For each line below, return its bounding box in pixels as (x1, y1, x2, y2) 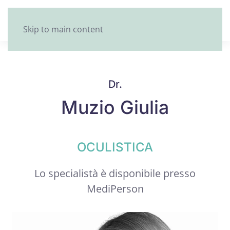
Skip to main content (23, 24, 103, 35)
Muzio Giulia (61, 96, 169, 119)
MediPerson (86, 182, 144, 196)
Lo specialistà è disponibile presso (34, 166, 196, 180)
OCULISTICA (77, 140, 153, 155)
